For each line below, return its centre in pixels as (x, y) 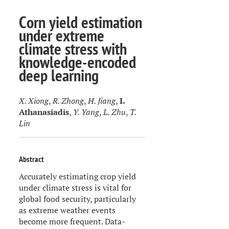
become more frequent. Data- (72, 221)
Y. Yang (86, 112)
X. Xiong (34, 101)
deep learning (59, 75)
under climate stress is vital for (75, 187)
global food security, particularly (78, 199)
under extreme (62, 35)
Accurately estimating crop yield (78, 176)
